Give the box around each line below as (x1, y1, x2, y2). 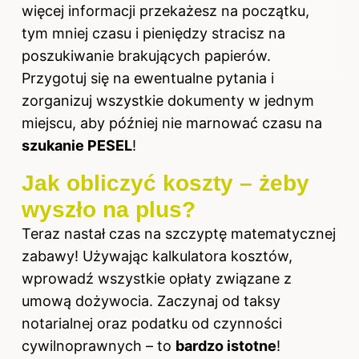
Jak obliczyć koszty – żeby (22, 170, 309, 196)
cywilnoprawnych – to (22, 337, 175, 354)
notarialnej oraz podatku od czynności (22, 314, 282, 332)
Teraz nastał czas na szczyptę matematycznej (22, 224, 336, 242)
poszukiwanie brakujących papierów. (22, 46, 271, 64)
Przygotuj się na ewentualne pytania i (22, 69, 274, 87)
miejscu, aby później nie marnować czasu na (22, 114, 322, 131)
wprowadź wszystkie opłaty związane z (22, 269, 292, 287)
